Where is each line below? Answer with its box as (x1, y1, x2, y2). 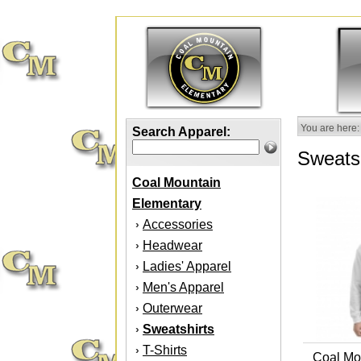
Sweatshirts (143, 322, 214, 336)
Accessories (143, 218, 213, 231)
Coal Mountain (132, 176, 221, 189)
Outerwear (143, 301, 202, 315)
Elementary (132, 197, 201, 210)
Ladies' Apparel (143, 259, 231, 273)
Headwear (143, 239, 202, 252)
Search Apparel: (132, 125, 230, 139)
